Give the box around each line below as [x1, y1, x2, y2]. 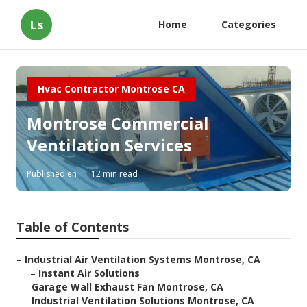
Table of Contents [16, 219, 129, 236]
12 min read [91, 168, 138, 180]
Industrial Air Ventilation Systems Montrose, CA [25, 253, 260, 267]
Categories [221, 18, 276, 31]
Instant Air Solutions [38, 267, 140, 280]
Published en [27, 168, 77, 180]
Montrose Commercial [27, 112, 209, 135]
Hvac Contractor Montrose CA [38, 82, 185, 95]
